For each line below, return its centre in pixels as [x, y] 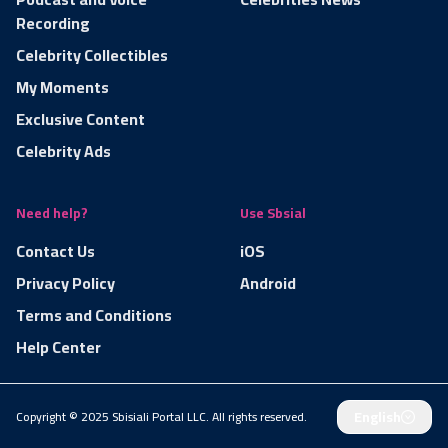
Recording [53, 22]
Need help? [52, 212]
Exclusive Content [80, 118]
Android [268, 282]
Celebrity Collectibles [92, 54]
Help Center [58, 346]
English [377, 416]
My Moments [62, 86]
